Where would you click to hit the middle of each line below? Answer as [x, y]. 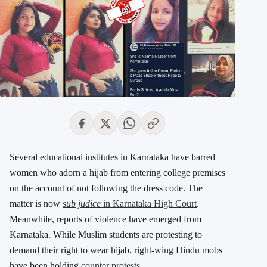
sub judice [82, 204]
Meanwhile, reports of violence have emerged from [105, 219]
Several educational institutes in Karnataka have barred [112, 157]
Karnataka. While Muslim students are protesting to [106, 235]
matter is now [36, 204]
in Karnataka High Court [149, 204]
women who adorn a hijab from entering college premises [117, 173]
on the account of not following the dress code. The [106, 188]
